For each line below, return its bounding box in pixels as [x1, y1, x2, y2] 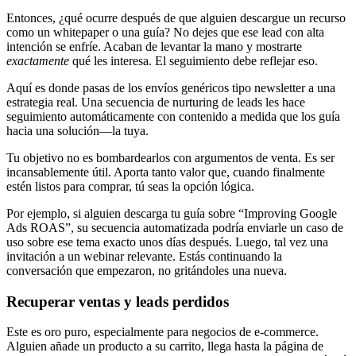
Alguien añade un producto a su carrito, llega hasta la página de [6, 339, 323, 354]
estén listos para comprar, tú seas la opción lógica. [6, 179, 254, 193]
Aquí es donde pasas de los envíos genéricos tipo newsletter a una [6, 80, 335, 95]
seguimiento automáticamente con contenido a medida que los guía [6, 109, 340, 123]
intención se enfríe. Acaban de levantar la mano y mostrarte [6, 39, 302, 53]
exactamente [6, 53, 69, 68]
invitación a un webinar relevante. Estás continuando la [6, 249, 282, 263]
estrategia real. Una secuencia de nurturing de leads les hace [6, 95, 305, 109]
